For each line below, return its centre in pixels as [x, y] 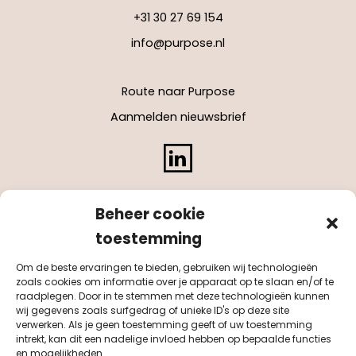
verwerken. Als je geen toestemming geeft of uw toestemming [164, 325]
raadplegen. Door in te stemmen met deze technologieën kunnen [173, 296]
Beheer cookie [150, 214]
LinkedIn [232, 154]
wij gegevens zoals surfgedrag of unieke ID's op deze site [153, 310]
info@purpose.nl [178, 43]
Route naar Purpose [178, 91]
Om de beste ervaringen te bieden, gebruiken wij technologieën [167, 267]
